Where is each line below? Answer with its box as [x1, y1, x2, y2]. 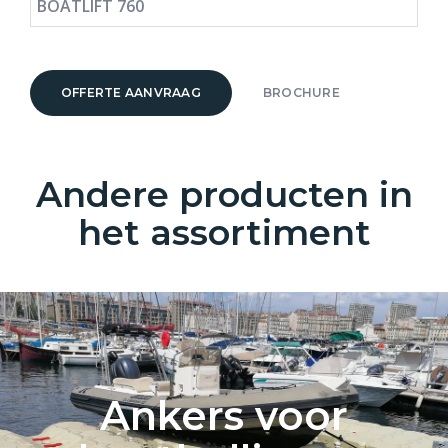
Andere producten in [35, 173, 413, 217]
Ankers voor [100, 390, 348, 440]
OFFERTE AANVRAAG [61, 85, 201, 101]
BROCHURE [262, 85, 340, 101]
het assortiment [77, 211, 371, 255]
